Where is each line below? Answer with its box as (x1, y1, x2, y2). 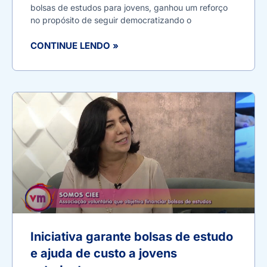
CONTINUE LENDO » (30, 39, 119, 51)
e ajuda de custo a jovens (30, 246, 177, 260)
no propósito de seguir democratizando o (30, 14, 191, 25)
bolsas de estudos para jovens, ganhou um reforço (30, 2, 228, 13)
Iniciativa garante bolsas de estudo (30, 229, 233, 244)
